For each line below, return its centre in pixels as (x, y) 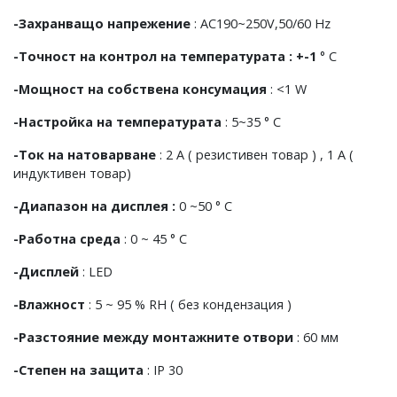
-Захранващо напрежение (102, 23)
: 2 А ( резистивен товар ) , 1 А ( (255, 155)
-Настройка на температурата (117, 122)
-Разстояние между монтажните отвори (155, 337)
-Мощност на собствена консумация (140, 89)
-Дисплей (48, 272)
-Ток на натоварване (85, 155)
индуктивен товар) (72, 173)
